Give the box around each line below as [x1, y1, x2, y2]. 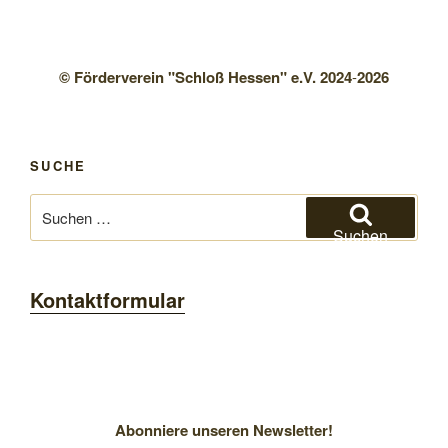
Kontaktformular [30, 285, 185, 315]
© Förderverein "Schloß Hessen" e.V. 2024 [59, 66, 352, 89]
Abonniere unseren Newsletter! [115, 419, 333, 442]
